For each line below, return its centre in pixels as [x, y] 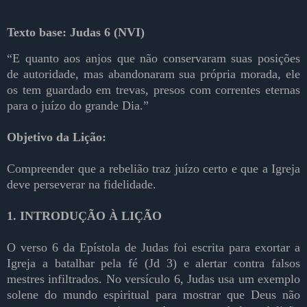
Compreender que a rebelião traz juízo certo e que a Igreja [153, 169]
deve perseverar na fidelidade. [82, 185]
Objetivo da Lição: [57, 137]
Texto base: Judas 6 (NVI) [76, 32]
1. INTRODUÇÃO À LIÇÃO [84, 216]
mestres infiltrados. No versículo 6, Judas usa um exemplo [153, 279]
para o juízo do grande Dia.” [78, 106]
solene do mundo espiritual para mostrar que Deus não [153, 295]
